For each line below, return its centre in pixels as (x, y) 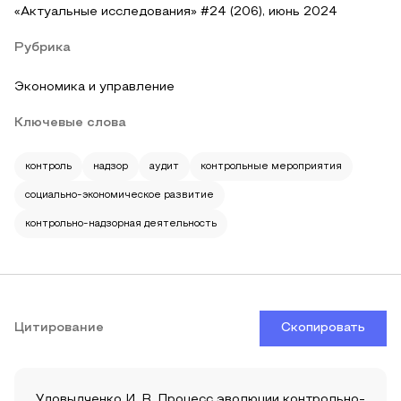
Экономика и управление (94, 87)
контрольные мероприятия (271, 166)
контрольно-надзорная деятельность (121, 224)
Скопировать (323, 328)
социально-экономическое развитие (119, 195)
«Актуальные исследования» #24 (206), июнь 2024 (176, 12)
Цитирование (59, 328)
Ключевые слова (70, 123)
